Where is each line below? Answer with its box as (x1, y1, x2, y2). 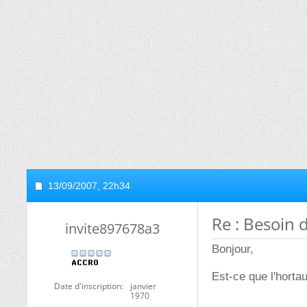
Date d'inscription (54, 280, 121, 292)
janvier (130, 280, 156, 292)
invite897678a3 (65, 219, 160, 238)
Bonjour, (212, 243, 254, 256)
